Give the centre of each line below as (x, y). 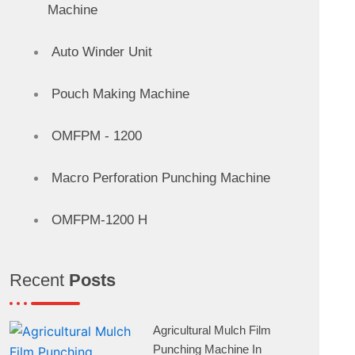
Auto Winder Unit (101, 52)
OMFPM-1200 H (99, 219)
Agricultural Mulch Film (212, 330)
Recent (39, 280)
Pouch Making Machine (120, 94)
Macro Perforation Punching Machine (160, 177)
